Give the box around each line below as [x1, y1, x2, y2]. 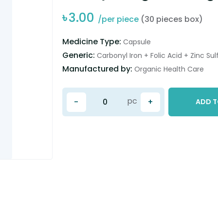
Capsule [123, 36, 151, 47]
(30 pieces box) [140, 13, 203, 25]
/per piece [97, 13, 141, 25]
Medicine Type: [62, 36, 123, 47]
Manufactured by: [62, 63, 134, 74]
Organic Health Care [134, 64, 204, 74]
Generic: [62, 49, 97, 61]
